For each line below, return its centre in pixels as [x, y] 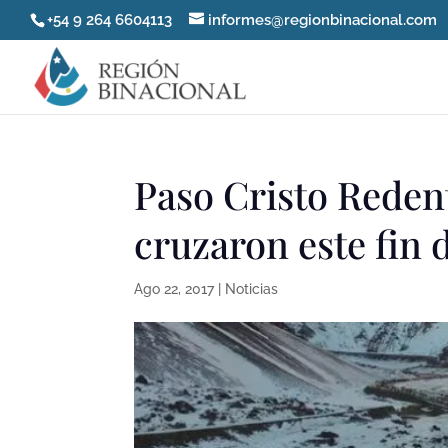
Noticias [252, 289]
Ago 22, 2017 [174, 289]
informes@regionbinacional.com [322, 20]
